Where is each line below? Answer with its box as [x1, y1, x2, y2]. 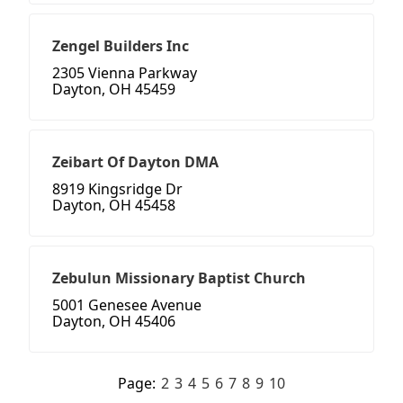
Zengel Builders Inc [52, 36, 189, 57]
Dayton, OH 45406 [52, 311, 175, 332]
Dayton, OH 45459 [52, 79, 175, 100]
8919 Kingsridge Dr [52, 179, 183, 200]
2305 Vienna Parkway [52, 63, 197, 84]
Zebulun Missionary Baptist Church [52, 268, 306, 289]
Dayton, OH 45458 [52, 195, 175, 216]
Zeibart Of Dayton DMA [52, 152, 219, 173]
